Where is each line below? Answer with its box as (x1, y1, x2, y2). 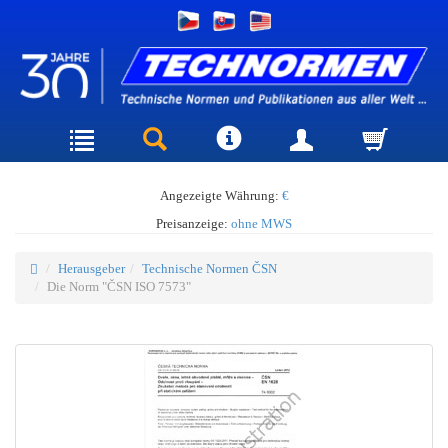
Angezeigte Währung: (159, 187, 282, 203)
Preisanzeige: (156, 215, 231, 231)
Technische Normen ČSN (142, 260, 277, 276)
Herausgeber (58, 260, 125, 276)
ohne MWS (231, 215, 292, 231)
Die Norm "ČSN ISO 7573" (47, 278, 191, 294)
